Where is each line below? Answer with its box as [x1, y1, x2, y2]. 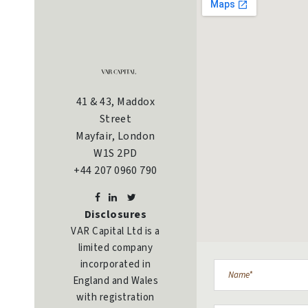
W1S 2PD [93, 146, 137, 162]
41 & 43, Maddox [76, 94, 155, 110]
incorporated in [80, 257, 151, 272]
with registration [76, 290, 155, 305]
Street [99, 111, 132, 127]
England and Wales [72, 274, 159, 289]
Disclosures [84, 207, 147, 223]
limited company [78, 241, 153, 256]
